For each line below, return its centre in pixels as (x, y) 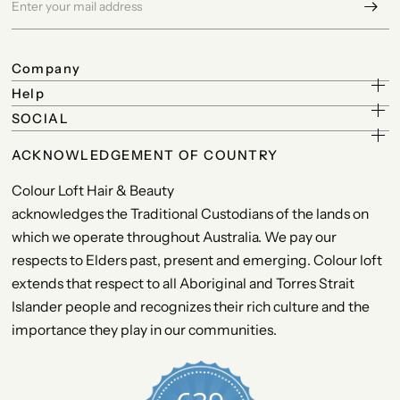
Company (46, 69)
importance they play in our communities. (144, 330)
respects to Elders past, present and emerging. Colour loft (196, 260)
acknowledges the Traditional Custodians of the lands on (190, 214)
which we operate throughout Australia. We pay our (174, 237)
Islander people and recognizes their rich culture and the (190, 307)
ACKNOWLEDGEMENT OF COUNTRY (145, 155)
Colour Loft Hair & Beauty (92, 191)
